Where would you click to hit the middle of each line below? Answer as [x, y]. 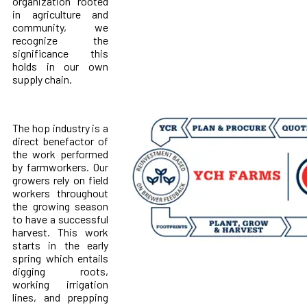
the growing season [61, 206]
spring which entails [61, 258]
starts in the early [61, 245]
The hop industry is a [61, 127]
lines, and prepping [61, 297]
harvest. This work [61, 232]
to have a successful [61, 219]
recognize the [61, 40]
